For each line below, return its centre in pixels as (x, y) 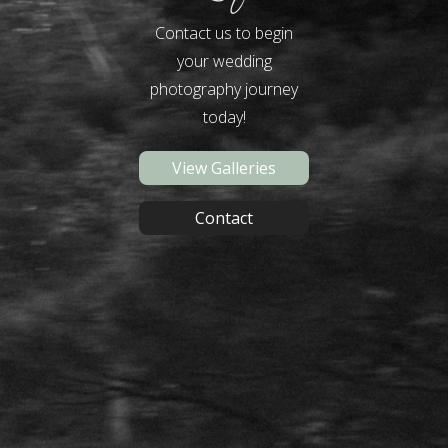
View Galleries (224, 167)
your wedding (224, 60)
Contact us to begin (224, 32)
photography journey (224, 88)
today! (224, 116)
